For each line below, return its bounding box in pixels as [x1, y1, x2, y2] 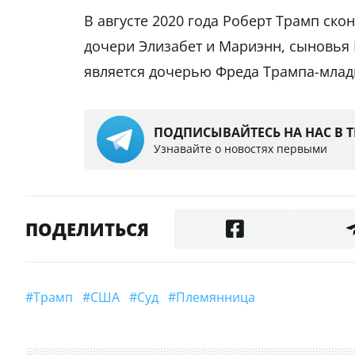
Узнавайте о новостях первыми [154, 140, 327, 156]
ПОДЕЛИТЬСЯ [25, 217, 149, 242]
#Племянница [185, 288, 255, 307]
